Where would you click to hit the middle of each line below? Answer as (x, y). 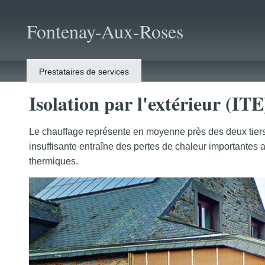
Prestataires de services (84, 72)
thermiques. (54, 161)
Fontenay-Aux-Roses (105, 31)
